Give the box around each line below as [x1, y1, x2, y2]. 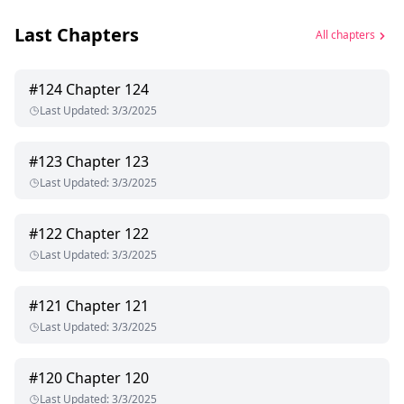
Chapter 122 [66, 224, 149, 244]
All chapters [316, 26, 375, 42]
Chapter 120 [66, 368, 149, 389]
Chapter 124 [66, 79, 149, 100]
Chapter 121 [66, 296, 149, 317]
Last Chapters [14, 23, 139, 48]
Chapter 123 [66, 151, 149, 172]
